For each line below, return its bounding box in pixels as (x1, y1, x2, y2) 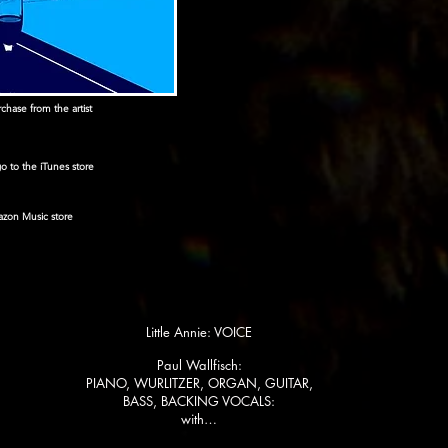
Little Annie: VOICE (146, 323, 252, 341)
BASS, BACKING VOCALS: (123, 392, 275, 410)
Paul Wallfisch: (156, 356, 242, 374)
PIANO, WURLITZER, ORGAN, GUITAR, (85, 374, 313, 392)
